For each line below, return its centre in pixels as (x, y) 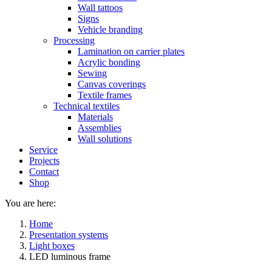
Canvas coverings (112, 84)
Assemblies (100, 128)
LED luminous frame (70, 257)
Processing (74, 40)
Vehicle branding (110, 29)
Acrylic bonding (109, 62)
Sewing (92, 73)
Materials (95, 117)
